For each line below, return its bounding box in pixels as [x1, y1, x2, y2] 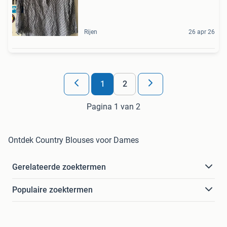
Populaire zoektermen [12, 184, 93, 195]
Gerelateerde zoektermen [12, 162, 106, 172]
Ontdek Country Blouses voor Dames [8, 135, 139, 145]
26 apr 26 [188, 28, 215, 35]
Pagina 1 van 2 [87, 101, 140, 111]
